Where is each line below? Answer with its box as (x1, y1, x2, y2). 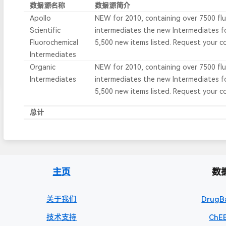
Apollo (30, 14, 51, 22)
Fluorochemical (30, 38, 79, 46)
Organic (30, 63, 56, 71)
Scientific (30, 26, 61, 34)
